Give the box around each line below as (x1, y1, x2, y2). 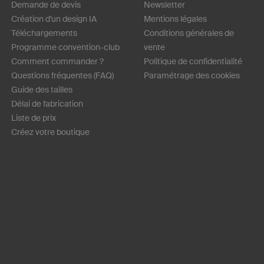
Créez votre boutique (11, 127, 90, 137)
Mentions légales (144, 14, 207, 24)
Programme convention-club (11, 42, 120, 52)
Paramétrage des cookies (144, 71, 240, 81)
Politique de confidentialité (144, 57, 242, 67)
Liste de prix (11, 113, 56, 123)
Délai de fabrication (11, 99, 83, 109)
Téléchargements (11, 28, 77, 38)
